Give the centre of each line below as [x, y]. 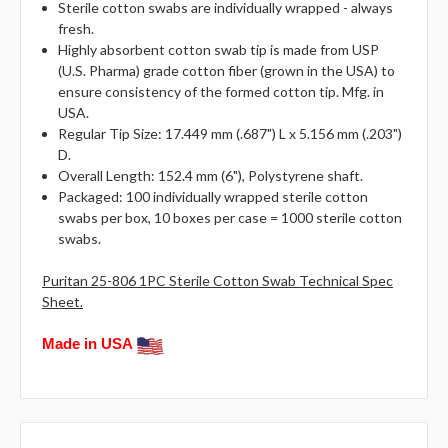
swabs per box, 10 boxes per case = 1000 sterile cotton [230, 218]
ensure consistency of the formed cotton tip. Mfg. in [221, 92]
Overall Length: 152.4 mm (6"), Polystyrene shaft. [211, 176]
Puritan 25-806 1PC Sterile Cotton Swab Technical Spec [217, 281]
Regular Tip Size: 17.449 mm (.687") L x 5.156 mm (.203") [230, 134]
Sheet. [62, 302]
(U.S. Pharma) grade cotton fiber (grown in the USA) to [227, 71]
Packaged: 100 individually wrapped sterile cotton [213, 197]
